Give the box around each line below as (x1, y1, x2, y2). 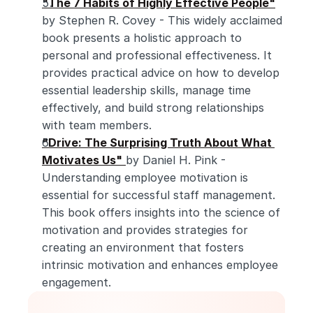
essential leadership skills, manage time (42, 83, 251, 97)
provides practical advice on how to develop (42, 66, 279, 80)
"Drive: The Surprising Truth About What (42, 136, 272, 150)
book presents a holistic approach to (42, 31, 242, 45)
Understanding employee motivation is (42, 170, 248, 184)
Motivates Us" (42, 153, 122, 167)
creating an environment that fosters (42, 240, 244, 254)
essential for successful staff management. (42, 188, 275, 202)
